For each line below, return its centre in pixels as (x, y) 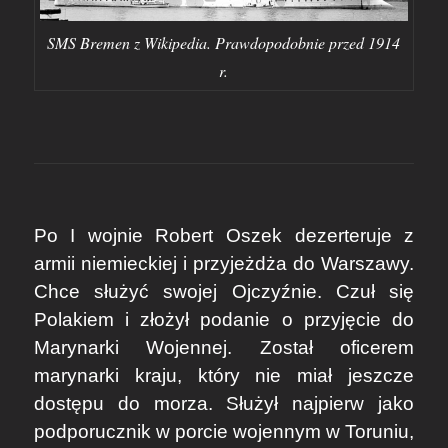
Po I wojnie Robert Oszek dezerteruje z (224, 236)
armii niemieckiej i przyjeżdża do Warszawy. (224, 264)
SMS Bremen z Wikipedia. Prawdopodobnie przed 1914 (224, 43)
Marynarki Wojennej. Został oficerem (224, 348)
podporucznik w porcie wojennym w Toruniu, (224, 432)
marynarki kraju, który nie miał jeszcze (224, 376)
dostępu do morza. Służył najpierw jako (224, 404)
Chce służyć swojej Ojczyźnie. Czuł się (224, 292)
